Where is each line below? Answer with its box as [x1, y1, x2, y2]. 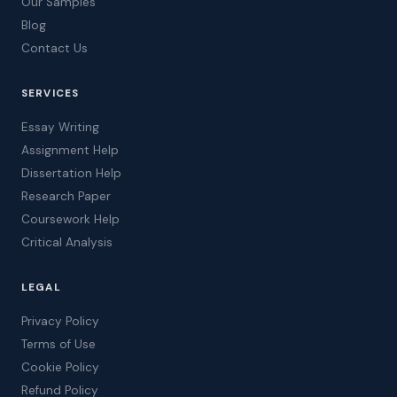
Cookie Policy [21, 359, 99, 375]
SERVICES [21, 86, 80, 100]
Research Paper [21, 188, 111, 204]
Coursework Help [21, 211, 120, 227]
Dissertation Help [21, 165, 121, 181]
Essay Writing [21, 119, 99, 135]
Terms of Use [21, 336, 96, 352]
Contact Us [21, 40, 88, 56]
